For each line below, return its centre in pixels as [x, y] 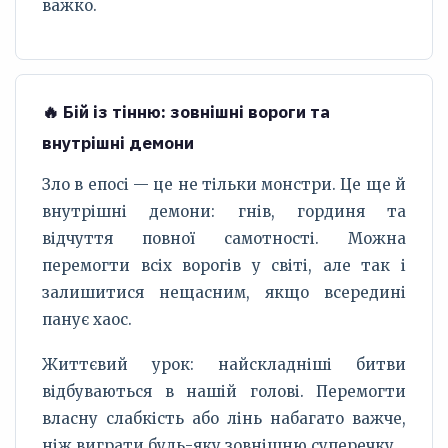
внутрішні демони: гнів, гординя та [224, 211]
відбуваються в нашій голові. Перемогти [224, 391]
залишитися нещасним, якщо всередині [224, 292]
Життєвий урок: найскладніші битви [224, 364]
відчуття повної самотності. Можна [224, 238]
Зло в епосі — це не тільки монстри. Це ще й [224, 184]
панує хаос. [87, 319]
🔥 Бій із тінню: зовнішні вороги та [186, 112]
